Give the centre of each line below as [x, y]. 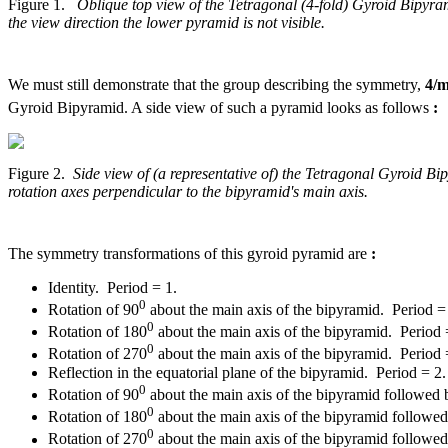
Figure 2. [40, 173]
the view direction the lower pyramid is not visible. [166, 23]
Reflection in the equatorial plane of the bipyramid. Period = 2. [247, 372]
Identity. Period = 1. [112, 287]
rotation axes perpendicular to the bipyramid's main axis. [188, 191]
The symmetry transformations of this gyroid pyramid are [189, 253]
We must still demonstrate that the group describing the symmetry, [216, 85]
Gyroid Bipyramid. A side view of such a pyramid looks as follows [220, 107]
